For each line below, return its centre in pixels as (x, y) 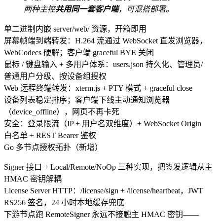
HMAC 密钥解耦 (33, 179)
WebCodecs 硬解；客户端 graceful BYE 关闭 (79, 53)
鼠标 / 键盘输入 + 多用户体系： (58, 64)
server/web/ (71, 29)
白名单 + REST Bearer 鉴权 (50, 135)
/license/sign (99, 191)
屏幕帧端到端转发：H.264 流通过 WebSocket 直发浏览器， (106, 41)
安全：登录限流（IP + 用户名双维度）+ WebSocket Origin (103, 124)
